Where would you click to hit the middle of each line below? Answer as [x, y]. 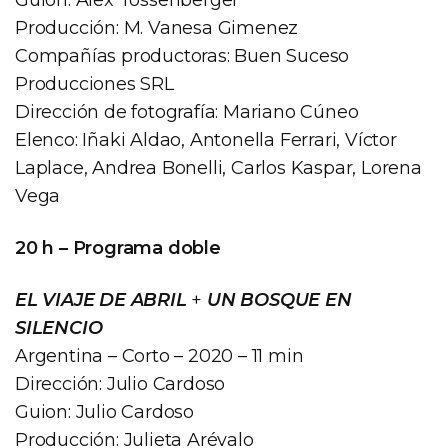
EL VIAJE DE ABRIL [101, 299]
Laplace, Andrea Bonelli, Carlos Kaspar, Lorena [218, 167]
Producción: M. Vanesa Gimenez [157, 27]
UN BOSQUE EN [279, 299]
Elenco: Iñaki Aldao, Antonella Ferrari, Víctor [206, 139]
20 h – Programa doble [118, 247]
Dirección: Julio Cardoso [120, 383]
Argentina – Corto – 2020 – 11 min [159, 355]
